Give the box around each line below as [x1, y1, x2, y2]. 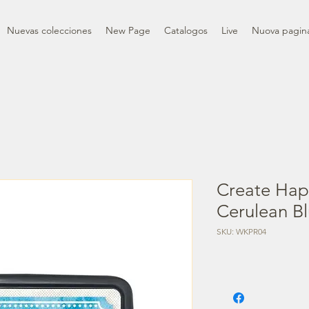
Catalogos [163, 23, 208, 37]
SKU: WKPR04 [217, 226, 266, 237]
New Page [105, 23, 150, 37]
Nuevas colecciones [6, 23, 92, 37]
